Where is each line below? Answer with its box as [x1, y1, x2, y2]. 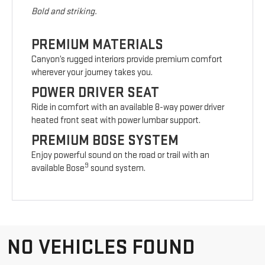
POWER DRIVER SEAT [31, 83, 160, 101]
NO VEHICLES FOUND [7, 234, 195, 260]
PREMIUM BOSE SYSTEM [31, 131, 179, 149]
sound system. [89, 162, 146, 174]
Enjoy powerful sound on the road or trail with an [31, 149, 210, 161]
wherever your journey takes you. [31, 66, 153, 78]
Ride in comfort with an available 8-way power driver [31, 101, 225, 113]
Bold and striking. [31, 5, 98, 17]
